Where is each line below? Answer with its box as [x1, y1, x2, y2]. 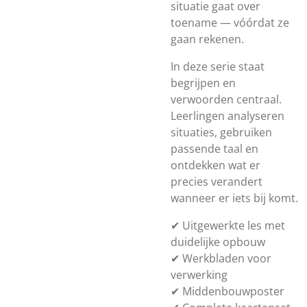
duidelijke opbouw [171, 234, 265, 249]
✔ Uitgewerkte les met [171, 218, 285, 233]
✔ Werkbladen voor [171, 251, 271, 266]
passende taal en [171, 141, 258, 156]
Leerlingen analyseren [171, 108, 284, 123]
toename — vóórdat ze [171, 15, 289, 30]
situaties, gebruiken [171, 125, 272, 140]
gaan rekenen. [171, 32, 244, 47]
